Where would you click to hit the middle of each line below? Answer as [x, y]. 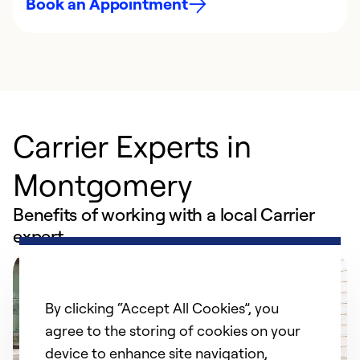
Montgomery [103, 184]
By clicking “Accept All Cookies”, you [162, 308]
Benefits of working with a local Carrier [164, 214]
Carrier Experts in [133, 145]
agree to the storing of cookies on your [173, 330]
